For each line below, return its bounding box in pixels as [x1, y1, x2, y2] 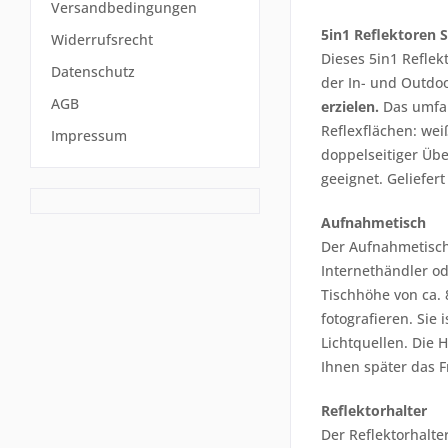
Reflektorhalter [321, 401, 427, 420]
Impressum [51, 126, 127, 146]
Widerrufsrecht [51, 30, 153, 50]
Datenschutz [51, 62, 135, 82]
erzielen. [321, 97, 383, 116]
